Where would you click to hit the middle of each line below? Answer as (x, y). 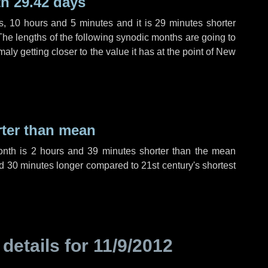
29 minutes (179, 23)
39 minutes (112, 151)
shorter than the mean (185, 151)
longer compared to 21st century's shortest (145, 165)
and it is (134, 23)
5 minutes (92, 23)
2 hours (47, 151)
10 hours (28, 23)
